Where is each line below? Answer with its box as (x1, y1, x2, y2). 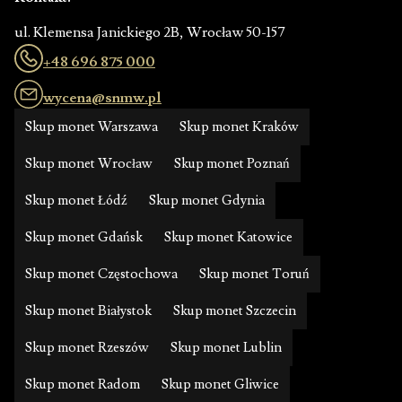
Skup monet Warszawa (25, 118, 158, 136)
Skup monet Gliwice (162, 375, 279, 394)
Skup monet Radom (25, 375, 140, 394)
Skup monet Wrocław (25, 154, 153, 173)
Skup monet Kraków (179, 118, 299, 136)
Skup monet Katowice (164, 228, 293, 247)
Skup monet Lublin (170, 338, 282, 357)
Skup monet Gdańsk (25, 228, 143, 247)
